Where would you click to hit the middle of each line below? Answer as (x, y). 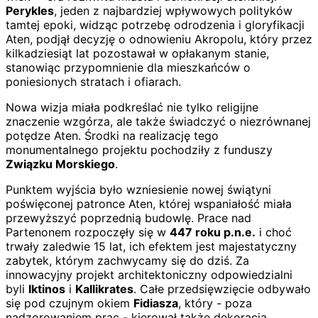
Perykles (30, 11)
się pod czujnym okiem (70, 303)
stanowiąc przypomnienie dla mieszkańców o (128, 68)
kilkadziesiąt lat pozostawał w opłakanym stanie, (137, 54)
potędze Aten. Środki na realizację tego (112, 136)
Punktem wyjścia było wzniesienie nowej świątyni (138, 190)
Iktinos (47, 289)
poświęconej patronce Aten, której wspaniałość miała (149, 204)
